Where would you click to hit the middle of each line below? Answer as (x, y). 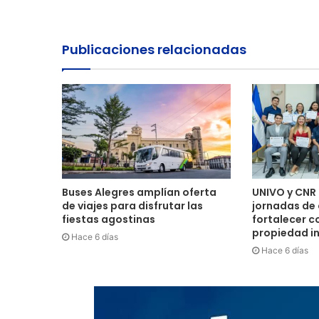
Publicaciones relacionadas (154, 49)
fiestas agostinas (109, 220)
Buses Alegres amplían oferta (139, 193)
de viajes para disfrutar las (132, 206)
